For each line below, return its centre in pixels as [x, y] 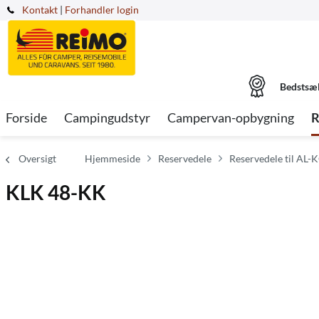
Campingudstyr [107, 117]
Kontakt [40, 10]
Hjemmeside [113, 158]
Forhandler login [102, 10]
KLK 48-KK [56, 192]
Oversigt [37, 158]
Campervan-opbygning [231, 117]
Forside [26, 117]
